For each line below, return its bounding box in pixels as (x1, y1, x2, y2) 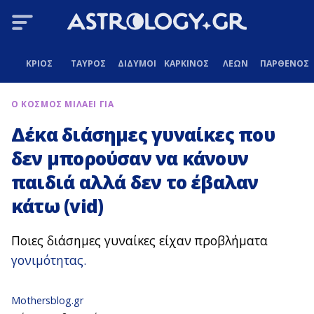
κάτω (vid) (11, 193, 104, 219)
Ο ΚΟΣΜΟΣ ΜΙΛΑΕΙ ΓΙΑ (11, 98, 114, 111)
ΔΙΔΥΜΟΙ (118, 57, 157, 69)
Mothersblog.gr (11, 294, 83, 308)
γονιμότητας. (11, 252, 86, 269)
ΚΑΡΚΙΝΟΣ (163, 57, 209, 69)
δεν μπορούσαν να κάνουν (11, 146, 249, 172)
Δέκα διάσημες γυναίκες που (11, 122, 275, 148)
